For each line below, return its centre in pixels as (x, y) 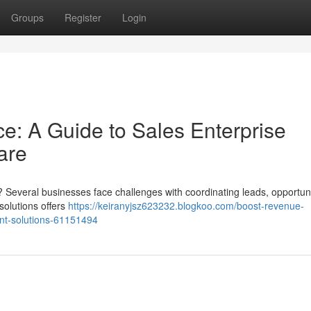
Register (83, 17)
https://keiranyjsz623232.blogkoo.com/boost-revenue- (186, 205)
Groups (27, 17)
